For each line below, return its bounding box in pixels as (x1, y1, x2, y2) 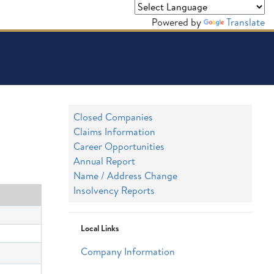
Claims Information (73, 124, 155, 138)
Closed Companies (73, 109, 153, 124)
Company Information (81, 244, 175, 258)
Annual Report (73, 154, 135, 168)
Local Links (81, 222, 119, 234)
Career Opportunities (73, 139, 165, 153)
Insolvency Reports (73, 183, 155, 197)
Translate (226, 15, 265, 29)
